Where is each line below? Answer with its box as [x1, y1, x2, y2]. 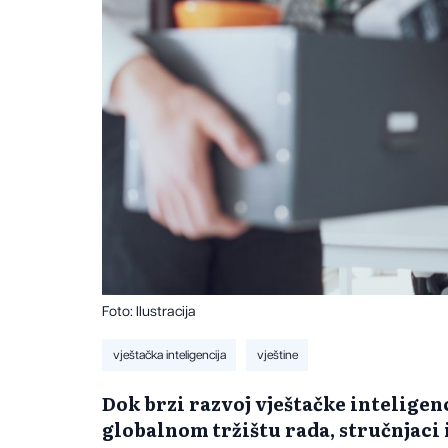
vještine [256, 348, 298, 361]
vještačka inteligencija [112, 348, 226, 361]
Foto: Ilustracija [102, 304, 196, 319]
